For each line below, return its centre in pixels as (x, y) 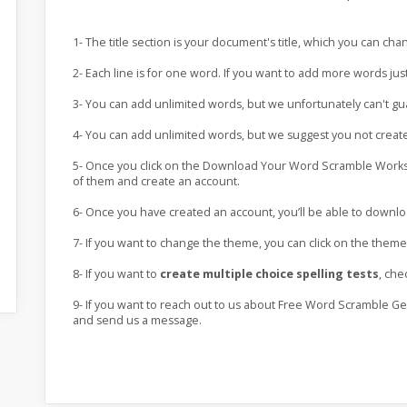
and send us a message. (137, 321)
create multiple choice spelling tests (269, 274)
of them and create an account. (156, 182)
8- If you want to (116, 274)
